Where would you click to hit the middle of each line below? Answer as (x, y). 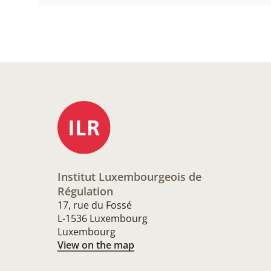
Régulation (85, 191)
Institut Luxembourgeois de (129, 177)
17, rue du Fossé (95, 205)
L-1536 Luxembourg (103, 219)
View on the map (96, 245)
